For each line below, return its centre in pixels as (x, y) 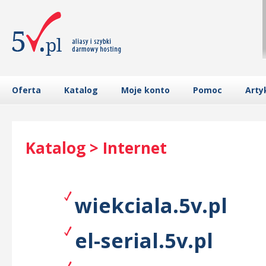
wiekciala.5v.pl (151, 205)
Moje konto (145, 90)
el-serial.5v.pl (144, 240)
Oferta (26, 90)
